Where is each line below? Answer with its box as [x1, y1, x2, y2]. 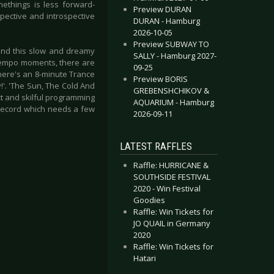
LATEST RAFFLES [120, 140, 192, 152]
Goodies [133, 194, 165, 206]
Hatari [133, 253, 156, 264]
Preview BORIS [133, 73, 188, 84]
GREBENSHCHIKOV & [133, 85, 209, 96]
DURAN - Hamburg [133, 15, 200, 26]
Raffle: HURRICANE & [133, 160, 209, 171]
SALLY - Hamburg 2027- [133, 50, 217, 61]
